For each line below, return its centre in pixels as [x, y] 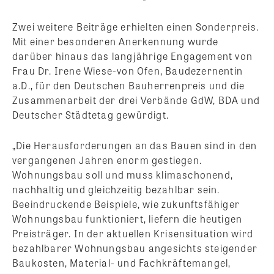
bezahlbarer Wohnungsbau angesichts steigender [135, 248]
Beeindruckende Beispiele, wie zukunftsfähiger [126, 204]
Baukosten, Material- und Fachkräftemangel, [122, 262]
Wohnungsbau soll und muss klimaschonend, [123, 174]
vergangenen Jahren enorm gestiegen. [107, 160]
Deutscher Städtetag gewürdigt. [91, 114]
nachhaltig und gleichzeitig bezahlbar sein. [116, 189]
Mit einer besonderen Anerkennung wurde [116, 41]
